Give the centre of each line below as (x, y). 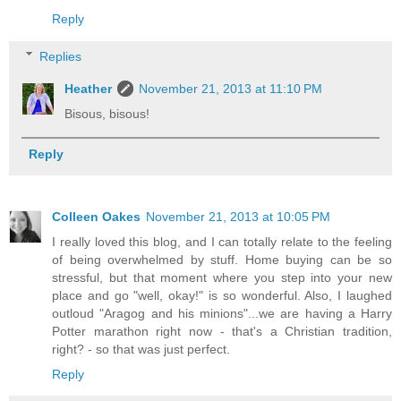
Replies (61, 56)
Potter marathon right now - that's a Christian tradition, (222, 331)
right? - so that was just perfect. (141, 349)
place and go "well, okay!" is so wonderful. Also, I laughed (222, 295)
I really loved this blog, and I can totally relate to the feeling (222, 241)
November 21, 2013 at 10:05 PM (238, 216)
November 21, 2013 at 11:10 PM (231, 88)
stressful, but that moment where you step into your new (222, 277)
